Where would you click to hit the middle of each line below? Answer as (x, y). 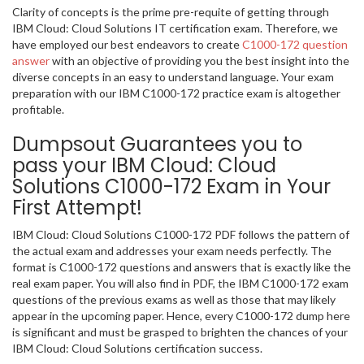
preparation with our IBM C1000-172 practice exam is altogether (176, 93)
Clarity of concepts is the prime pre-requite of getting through (171, 12)
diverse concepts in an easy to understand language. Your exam (173, 77)
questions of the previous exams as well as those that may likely (174, 300)
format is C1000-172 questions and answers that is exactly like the (182, 267)
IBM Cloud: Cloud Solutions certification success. (137, 349)
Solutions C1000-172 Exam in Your (171, 187)
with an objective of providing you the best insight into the (199, 61)
